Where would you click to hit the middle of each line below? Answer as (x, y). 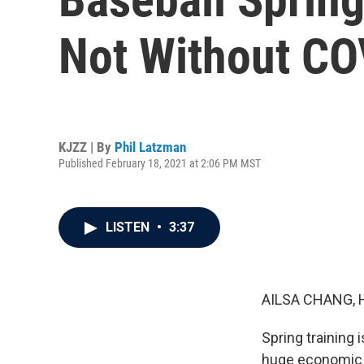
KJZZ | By (87, 147)
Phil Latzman (150, 147)
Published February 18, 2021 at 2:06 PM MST (160, 163)
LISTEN (129, 227)
